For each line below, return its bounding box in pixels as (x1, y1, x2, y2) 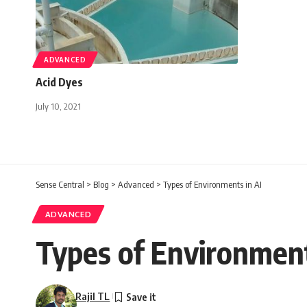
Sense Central (36, 178, 84, 190)
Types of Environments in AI (163, 178, 262, 190)
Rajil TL (75, 289, 110, 302)
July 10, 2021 (36, 100, 81, 112)
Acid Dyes (36, 75, 83, 89)
